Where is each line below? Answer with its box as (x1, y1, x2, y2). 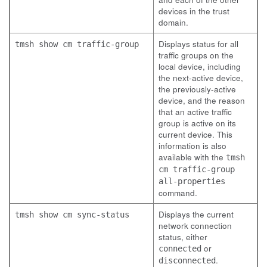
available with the (159, 151, 226, 163)
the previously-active (159, 83, 236, 95)
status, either (159, 231, 207, 243)
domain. (159, 17, 188, 28)
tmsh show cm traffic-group (15, 39, 139, 49)
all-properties (159, 176, 225, 186)
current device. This (159, 129, 232, 140)
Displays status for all (159, 38, 238, 49)
